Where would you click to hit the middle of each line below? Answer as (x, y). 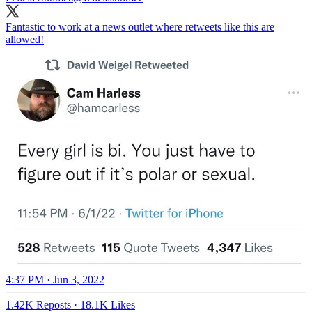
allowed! (25, 40)
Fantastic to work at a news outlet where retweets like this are (140, 27)
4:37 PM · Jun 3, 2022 (55, 280)
